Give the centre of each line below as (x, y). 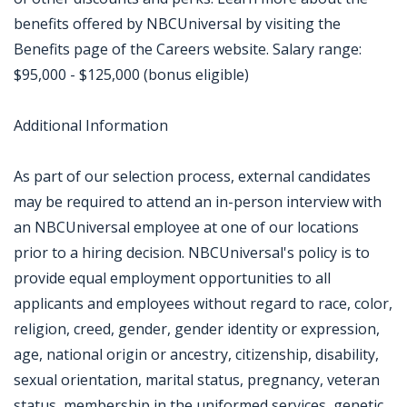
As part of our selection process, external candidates (192, 176)
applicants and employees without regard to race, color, (203, 303)
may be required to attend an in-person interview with (198, 202)
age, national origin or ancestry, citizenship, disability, (196, 354)
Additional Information (91, 125)
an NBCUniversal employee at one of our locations (186, 227)
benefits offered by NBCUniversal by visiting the (177, 24)
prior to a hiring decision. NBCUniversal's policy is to (192, 253)
